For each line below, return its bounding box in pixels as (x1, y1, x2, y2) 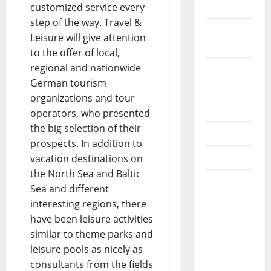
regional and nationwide (30, 61, 141, 75)
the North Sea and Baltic (30, 167, 141, 181)
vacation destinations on (30, 152, 143, 166)
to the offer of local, (30, 46, 120, 60)
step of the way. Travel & (30, 16, 142, 30)
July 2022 (205, 102, 248, 116)
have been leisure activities (30, 212, 153, 226)
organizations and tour (30, 91, 135, 105)
